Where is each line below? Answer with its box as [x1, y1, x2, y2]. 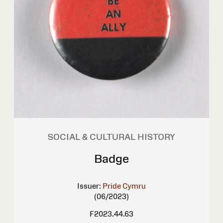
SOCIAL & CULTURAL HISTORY [48, 131, 175, 142]
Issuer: [77, 181, 101, 190]
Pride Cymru [103, 181, 146, 190]
